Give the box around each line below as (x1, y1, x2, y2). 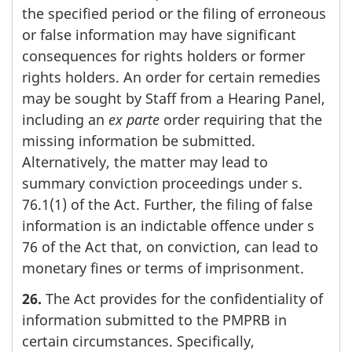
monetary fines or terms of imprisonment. (22, 258, 304, 278)
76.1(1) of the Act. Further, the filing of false (22, 195, 313, 214)
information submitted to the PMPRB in (22, 310, 287, 329)
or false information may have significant (22, 25, 296, 45)
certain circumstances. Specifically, (22, 331, 255, 350)
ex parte (108, 110, 159, 130)
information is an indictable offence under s (22, 216, 314, 236)
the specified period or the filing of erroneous (22, 4, 326, 24)
